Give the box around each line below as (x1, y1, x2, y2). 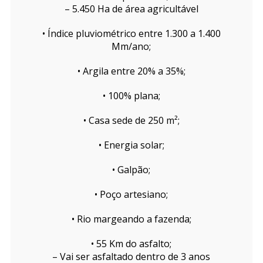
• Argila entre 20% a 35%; (77, 65, 186, 78)
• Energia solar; (98, 139, 164, 152)
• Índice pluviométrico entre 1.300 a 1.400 (42, 27, 221, 41)
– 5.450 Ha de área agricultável (64, 2, 198, 16)
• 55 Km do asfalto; (91, 237, 172, 251)
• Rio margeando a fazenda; (71, 213, 191, 226)
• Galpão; (112, 163, 151, 177)
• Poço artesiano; (95, 188, 168, 201)
